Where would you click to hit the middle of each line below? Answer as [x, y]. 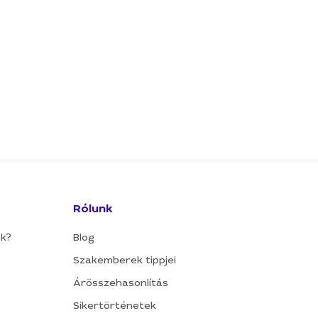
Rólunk [93, 208]
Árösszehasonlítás [120, 283]
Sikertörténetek [114, 305]
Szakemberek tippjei [124, 260]
